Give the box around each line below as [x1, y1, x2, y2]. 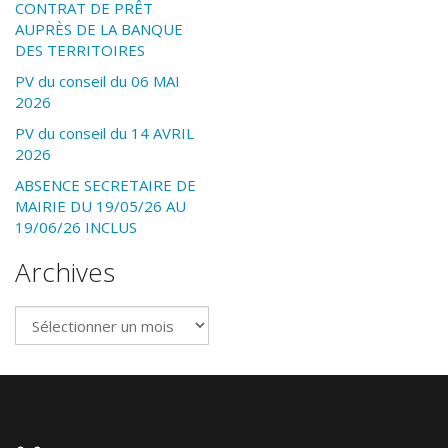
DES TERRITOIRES [15, 40, 145, 61]
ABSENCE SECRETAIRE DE [15, 175, 196, 196]
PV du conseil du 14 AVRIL [15, 123, 194, 144]
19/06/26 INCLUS [15, 217, 137, 238]
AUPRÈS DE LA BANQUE [15, 19, 183, 40]
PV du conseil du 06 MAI [15, 71, 180, 92]
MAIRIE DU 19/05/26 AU [15, 196, 186, 217]
